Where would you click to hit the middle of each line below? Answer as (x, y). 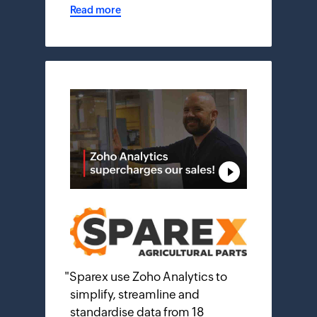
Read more (96, 10)
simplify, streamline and (135, 295)
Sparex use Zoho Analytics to (148, 277)
